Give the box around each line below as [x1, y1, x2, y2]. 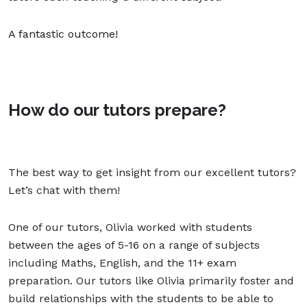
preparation [8, 273, 70, 287]
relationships [39, 291, 107, 305]
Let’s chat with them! [8, 183, 120, 197]
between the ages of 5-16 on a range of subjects [8, 238, 260, 251]
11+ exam [188, 256, 236, 269]
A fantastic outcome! [8, 27, 118, 40]
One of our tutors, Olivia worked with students [8, 220, 252, 234]
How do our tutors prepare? [8, 99, 226, 120]
